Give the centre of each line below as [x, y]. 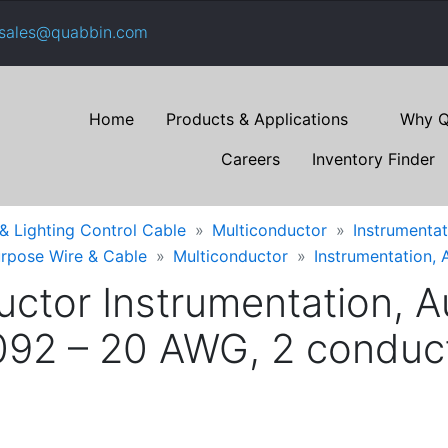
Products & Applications [257, 118]
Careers [250, 158]
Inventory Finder [373, 158]
